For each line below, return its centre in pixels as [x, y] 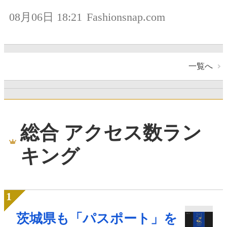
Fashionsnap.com [126, 17]
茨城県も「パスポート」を [97, 218]
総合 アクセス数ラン [111, 133]
